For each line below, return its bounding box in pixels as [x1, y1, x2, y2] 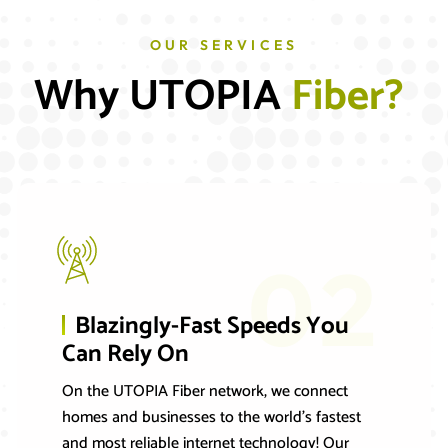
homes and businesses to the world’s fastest [61, 404, 361, 432]
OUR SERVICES [149, 36, 299, 55]
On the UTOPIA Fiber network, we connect [61, 378, 348, 406]
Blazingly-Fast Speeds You [74, 307, 349, 347]
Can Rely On [61, 335, 189, 375]
